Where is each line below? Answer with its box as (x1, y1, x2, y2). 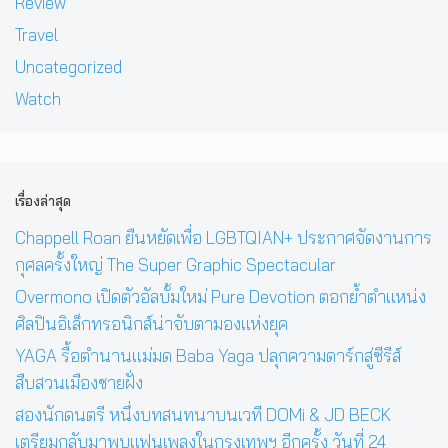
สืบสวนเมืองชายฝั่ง (15, 372, 143, 394)
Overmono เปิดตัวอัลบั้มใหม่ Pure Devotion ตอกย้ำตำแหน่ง (15, 286, 426, 308)
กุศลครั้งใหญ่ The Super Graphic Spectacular (15, 254, 336, 276)
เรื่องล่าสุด (15, 191, 71, 209)
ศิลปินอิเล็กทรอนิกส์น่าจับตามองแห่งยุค (15, 313, 288, 335)
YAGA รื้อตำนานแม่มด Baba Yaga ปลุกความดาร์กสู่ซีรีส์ (15, 345, 401, 367)
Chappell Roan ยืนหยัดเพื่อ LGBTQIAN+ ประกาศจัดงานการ (15, 227, 432, 249)
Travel (15, 24, 58, 46)
